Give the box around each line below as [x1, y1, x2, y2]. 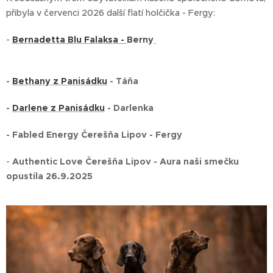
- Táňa [107, 76, 138, 87]
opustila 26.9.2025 [6, 171, 93, 182]
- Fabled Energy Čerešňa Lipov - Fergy [6, 129, 182, 140]
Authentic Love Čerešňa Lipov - [12, 156, 160, 167]
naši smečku [183, 156, 239, 167]
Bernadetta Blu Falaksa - [12, 34, 127, 45]
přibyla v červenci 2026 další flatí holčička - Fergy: [6, 7, 215, 18]
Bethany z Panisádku [12, 76, 107, 87]
